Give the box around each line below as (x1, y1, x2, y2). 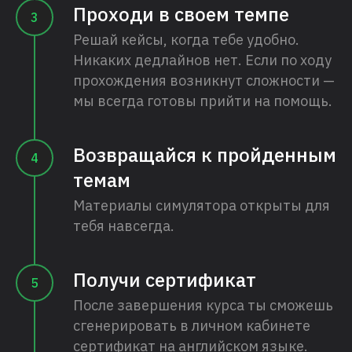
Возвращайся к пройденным (73, 142, 336, 168)
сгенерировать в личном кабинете (73, 317, 310, 335)
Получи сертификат (73, 267, 256, 293)
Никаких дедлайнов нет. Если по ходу (73, 51, 332, 70)
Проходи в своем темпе (73, 2, 289, 27)
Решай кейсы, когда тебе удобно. (73, 31, 299, 49)
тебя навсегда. (73, 217, 174, 236)
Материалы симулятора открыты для (73, 196, 330, 215)
